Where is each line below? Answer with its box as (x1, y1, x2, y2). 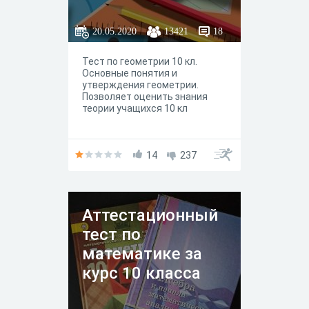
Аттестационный (82, 206, 218, 225)
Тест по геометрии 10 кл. (82, 56, 197, 67)
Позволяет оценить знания (82, 91, 208, 102)
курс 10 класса (82, 263, 201, 283)
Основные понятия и (82, 68, 177, 79)
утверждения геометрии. (82, 79, 199, 90)
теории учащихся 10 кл (82, 103, 188, 114)
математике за (82, 244, 202, 263)
